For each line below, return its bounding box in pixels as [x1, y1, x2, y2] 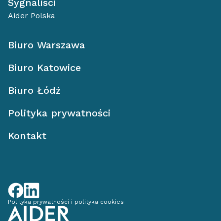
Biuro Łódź [8, 84, 61, 96]
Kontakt [8, 130, 46, 142]
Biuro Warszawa [8, 39, 85, 51]
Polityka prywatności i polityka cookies [8, 198, 124, 205]
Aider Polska [8, 11, 55, 20]
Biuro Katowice [8, 62, 81, 74]
